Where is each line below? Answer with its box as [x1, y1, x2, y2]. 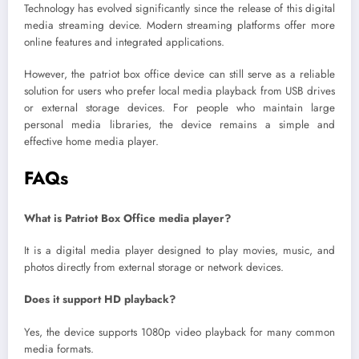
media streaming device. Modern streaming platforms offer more [24, 18, 335, 34]
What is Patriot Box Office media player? [24, 210, 231, 226]
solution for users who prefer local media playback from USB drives [24, 83, 335, 99]
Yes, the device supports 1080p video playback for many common [24, 324, 335, 340]
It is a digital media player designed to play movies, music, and [24, 243, 335, 259]
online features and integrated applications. [24, 34, 224, 50]
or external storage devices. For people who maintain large [24, 100, 335, 116]
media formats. [24, 341, 94, 357]
